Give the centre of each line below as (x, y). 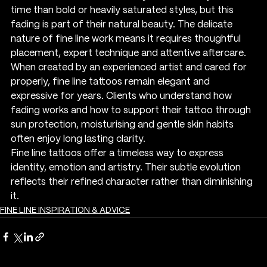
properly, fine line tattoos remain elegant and (111, 82)
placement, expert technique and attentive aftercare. (130, 53)
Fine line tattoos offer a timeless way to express (118, 153)
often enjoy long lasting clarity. (78, 139)
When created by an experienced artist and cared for (130, 67)
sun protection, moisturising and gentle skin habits (123, 125)
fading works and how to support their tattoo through (132, 110)
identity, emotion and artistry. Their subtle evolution (127, 167)
